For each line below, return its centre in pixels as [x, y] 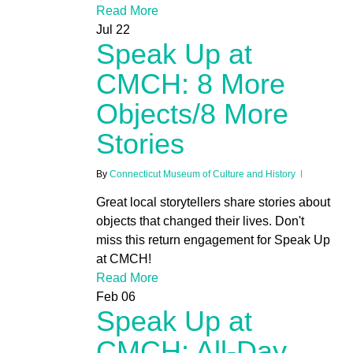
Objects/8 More [192, 114]
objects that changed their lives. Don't [200, 221]
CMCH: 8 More [190, 84]
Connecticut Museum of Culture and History [202, 175]
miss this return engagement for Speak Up [213, 240]
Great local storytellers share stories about [213, 203]
